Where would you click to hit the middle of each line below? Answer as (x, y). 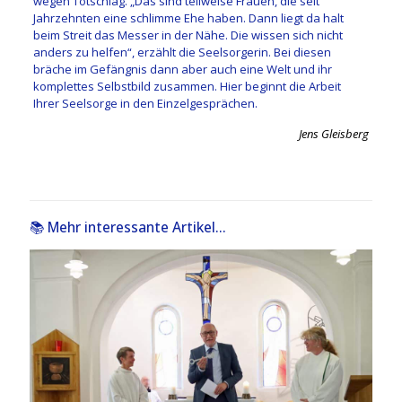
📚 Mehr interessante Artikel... (128, 227)
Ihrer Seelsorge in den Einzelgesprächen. (145, 103)
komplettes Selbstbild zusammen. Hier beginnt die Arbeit (187, 86)
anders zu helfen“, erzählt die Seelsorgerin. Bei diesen (182, 52)
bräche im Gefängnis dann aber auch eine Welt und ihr (182, 69)
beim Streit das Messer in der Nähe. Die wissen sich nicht (188, 35)
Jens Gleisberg (334, 133)
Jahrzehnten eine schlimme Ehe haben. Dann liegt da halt (188, 17)
